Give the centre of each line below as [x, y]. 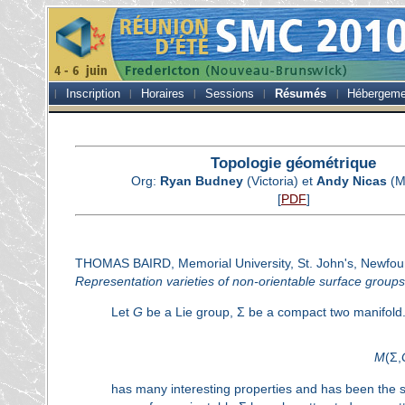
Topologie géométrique [294, 163]
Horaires [163, 94]
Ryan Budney [201, 181]
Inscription [94, 94]
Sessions [230, 94]
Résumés [301, 94]
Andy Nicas [351, 181]
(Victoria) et [279, 181]
